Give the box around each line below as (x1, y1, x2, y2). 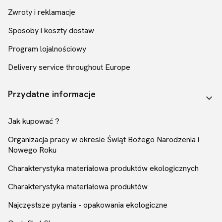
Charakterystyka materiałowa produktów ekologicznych (8, 163, 199, 174)
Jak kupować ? (8, 116, 59, 127)
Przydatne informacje (8, 88, 96, 100)
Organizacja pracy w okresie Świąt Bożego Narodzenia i (8, 134, 199, 145)
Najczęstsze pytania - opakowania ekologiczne (8, 200, 167, 211)
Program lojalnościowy (8, 44, 86, 55)
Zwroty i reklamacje (8, 7, 75, 18)
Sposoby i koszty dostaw (8, 25, 94, 36)
